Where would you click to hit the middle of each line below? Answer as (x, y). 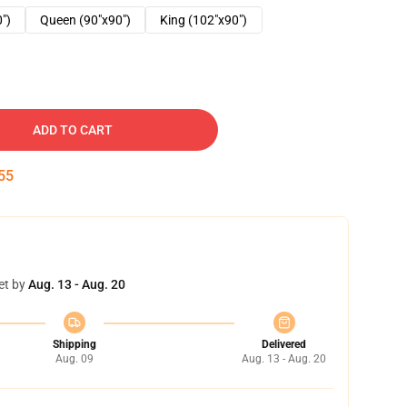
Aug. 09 (74, 359)
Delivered (284, 344)
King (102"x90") (203, 20)
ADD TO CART (73, 130)
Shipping (74, 344)
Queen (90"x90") (85, 20)
